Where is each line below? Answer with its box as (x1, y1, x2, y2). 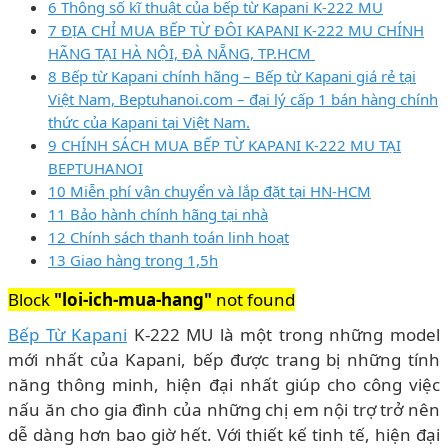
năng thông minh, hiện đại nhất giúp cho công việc (8, 372, 440, 396)
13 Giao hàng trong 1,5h (48, 249, 218, 270)
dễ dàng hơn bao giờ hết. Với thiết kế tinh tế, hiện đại (8, 422, 440, 446)
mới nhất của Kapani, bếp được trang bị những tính (8, 347, 440, 371)
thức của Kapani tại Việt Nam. (48, 111, 250, 132)
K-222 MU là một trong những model (127, 322, 441, 346)
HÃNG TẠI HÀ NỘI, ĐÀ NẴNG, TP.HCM (48, 42, 315, 63)
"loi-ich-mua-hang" (54, 287, 212, 311)
